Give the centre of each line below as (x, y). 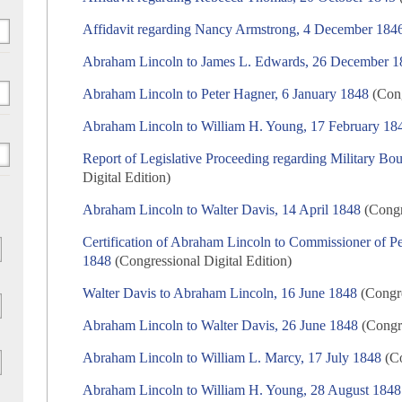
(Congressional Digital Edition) (202, 261)
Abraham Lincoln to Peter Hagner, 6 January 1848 (226, 94)
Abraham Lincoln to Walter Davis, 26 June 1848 (221, 326)
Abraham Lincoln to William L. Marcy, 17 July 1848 (232, 358)
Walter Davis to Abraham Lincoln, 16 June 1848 (220, 293)
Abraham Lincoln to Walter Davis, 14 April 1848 (222, 210)
